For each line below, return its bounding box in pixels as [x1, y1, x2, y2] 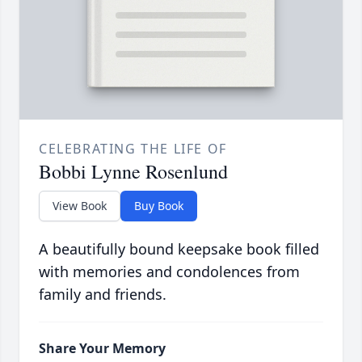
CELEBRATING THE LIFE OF [39, 140, 227, 158]
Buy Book [134, 198, 183, 214]
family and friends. [39, 284, 166, 305]
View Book [53, 198, 107, 214]
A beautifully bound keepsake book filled [39, 239, 319, 259]
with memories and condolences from [39, 262, 300, 282]
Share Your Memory [39, 339, 166, 358]
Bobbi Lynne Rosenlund [39, 158, 228, 185]
